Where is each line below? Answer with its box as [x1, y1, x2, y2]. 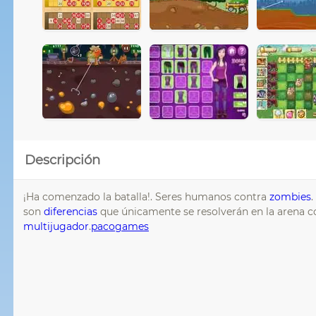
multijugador [23, 219, 89, 233]
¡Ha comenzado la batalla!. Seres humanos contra [23, 190, 269, 203]
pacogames [91, 219, 149, 233]
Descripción [25, 151, 100, 168]
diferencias [44, 205, 97, 218]
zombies [269, 190, 311, 203]
